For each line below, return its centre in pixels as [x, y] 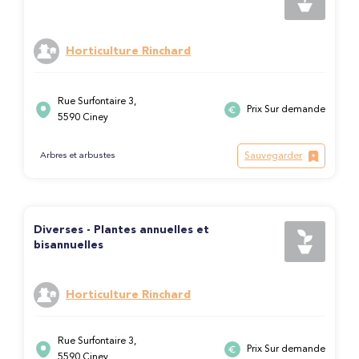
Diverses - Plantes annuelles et [121, 230]
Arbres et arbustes [78, 156]
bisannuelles [69, 245]
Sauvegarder [273, 156]
